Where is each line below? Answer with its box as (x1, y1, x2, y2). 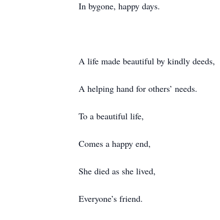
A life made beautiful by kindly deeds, (79, 55, 215, 67)
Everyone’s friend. (79, 192, 143, 204)
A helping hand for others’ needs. (79, 82, 197, 94)
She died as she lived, (79, 165, 156, 177)
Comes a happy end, (79, 137, 151, 149)
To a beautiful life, (79, 110, 144, 122)
